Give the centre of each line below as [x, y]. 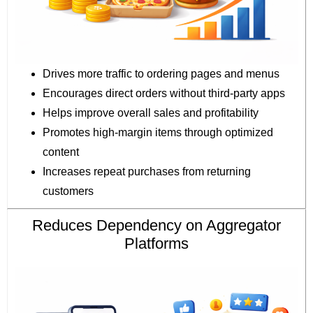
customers [68, 191]
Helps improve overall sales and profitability [151, 113]
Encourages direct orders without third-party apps [164, 94]
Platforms [156, 244]
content [61, 152]
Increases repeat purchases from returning [147, 172]
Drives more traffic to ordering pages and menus [161, 74]
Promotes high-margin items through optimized [158, 133]
